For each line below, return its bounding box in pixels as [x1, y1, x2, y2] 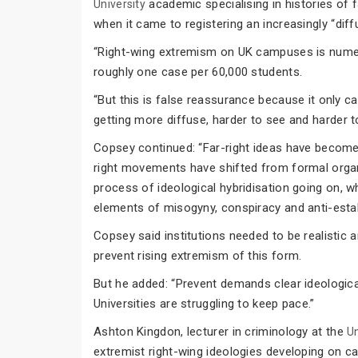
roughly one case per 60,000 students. [93, 64, 303, 79]
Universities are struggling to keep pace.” [93, 296, 315, 311]
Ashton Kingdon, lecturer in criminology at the [93, 324, 348, 339]
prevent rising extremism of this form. [93, 248, 302, 263]
